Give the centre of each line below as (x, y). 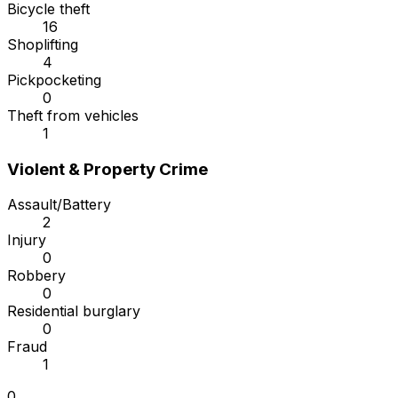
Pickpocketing (54, 80)
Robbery (36, 276)
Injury (27, 240)
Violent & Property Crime (107, 169)
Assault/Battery (59, 205)
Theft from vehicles (73, 116)
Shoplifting (43, 45)
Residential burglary (74, 311)
